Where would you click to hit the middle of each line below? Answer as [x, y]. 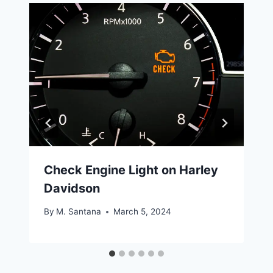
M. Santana [79, 212]
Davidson [72, 188]
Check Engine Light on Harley [131, 170]
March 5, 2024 [143, 212]
